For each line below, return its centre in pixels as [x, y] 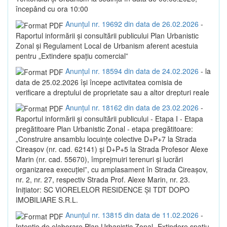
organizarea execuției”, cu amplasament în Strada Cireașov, [112, 169]
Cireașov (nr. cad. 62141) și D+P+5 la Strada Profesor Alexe [112, 149]
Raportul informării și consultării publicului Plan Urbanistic [107, 35]
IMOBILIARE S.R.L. [47, 200]
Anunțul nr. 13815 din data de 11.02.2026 [132, 215]
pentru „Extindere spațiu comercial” [72, 55]
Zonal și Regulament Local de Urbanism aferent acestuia [107, 45]
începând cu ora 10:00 [52, 9]
